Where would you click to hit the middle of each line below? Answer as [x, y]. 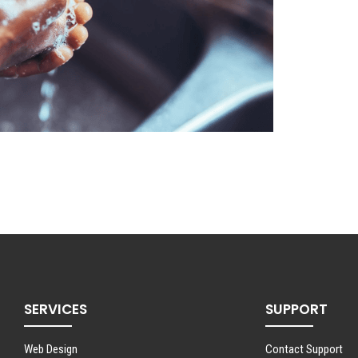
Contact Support [304, 349]
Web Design [51, 349]
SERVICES [56, 310]
